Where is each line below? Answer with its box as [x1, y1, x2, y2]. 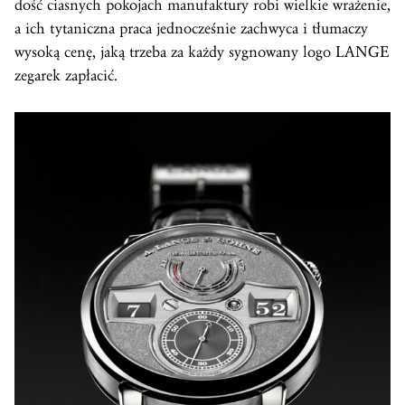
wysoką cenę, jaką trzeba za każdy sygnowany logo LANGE [14, 42, 389, 61]
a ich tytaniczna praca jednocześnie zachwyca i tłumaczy [14, 19, 368, 38]
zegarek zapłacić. [14, 66, 118, 85]
